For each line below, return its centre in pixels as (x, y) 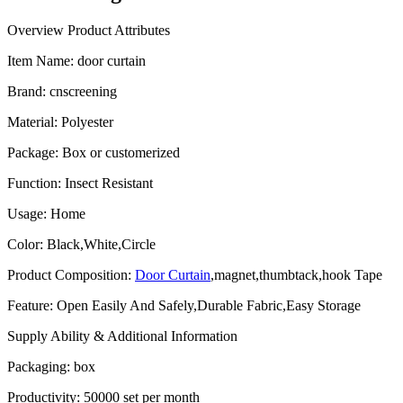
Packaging (37, 366)
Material (31, 121)
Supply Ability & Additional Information (122, 336)
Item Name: (42, 60)
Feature (28, 305)
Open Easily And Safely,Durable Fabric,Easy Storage (209, 305)
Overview (36, 30)
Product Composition (67, 274)
